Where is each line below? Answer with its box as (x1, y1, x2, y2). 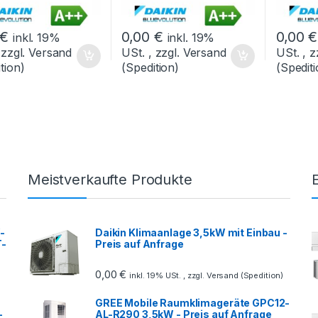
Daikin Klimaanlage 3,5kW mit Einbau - (95, 226, 287, 238)
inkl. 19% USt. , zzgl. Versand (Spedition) (129, 270, 284, 281)
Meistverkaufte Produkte (28, 170, 192, 188)
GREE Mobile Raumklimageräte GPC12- (95, 297, 290, 309)
